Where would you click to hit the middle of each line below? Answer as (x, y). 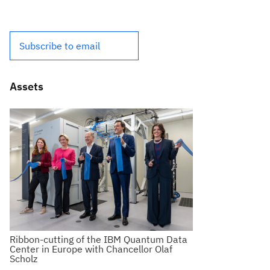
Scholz (24, 258)
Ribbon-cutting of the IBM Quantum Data (99, 239)
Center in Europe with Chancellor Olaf (91, 249)
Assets (27, 86)
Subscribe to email (60, 46)
